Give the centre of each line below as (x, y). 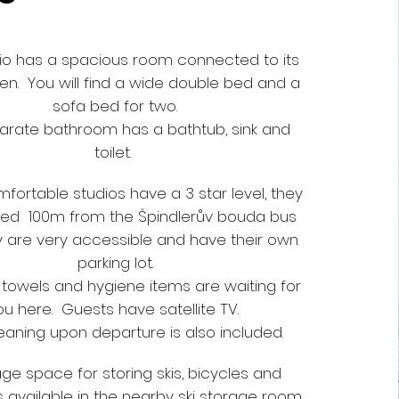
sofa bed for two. (115, 106)
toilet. (115, 152)
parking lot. (115, 263)
